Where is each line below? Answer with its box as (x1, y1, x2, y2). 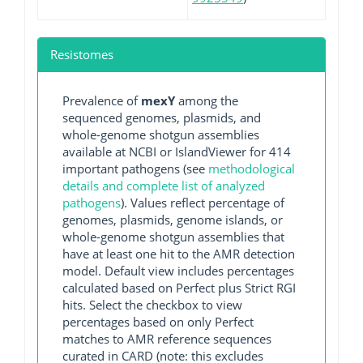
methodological (208, 160, 295, 177)
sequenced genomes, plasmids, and (62, 109, 261, 126)
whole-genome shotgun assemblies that (62, 228, 284, 245)
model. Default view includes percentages (62, 263, 294, 279)
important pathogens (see (62, 160, 208, 177)
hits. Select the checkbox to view (62, 297, 242, 313)
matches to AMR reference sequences (62, 331, 271, 347)
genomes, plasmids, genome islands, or (62, 211, 283, 228)
